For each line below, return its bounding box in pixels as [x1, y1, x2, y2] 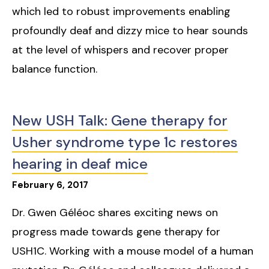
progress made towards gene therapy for [12, 225, 220, 240]
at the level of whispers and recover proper [12, 43, 229, 58]
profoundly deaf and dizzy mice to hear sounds [12, 23, 248, 38]
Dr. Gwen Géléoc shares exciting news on [12, 205, 218, 220]
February [12, 179, 54, 192]
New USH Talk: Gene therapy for [12, 111, 228, 130]
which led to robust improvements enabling [12, 4, 231, 19]
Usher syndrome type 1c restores [12, 133, 238, 152]
